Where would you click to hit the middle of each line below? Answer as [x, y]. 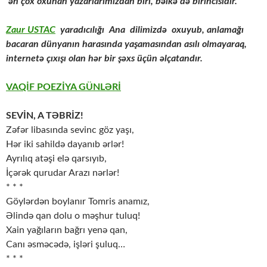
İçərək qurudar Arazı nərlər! [63, 173]
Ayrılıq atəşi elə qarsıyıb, [56, 159]
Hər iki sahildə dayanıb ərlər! [65, 145]
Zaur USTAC [31, 30]
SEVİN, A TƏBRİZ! [45, 116]
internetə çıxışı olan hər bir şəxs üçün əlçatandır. [104, 59]
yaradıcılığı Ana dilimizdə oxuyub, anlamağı [151, 30]
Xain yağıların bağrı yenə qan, [67, 230]
